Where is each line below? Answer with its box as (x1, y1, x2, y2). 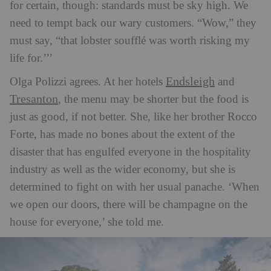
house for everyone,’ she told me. (10, 215, 164, 229)
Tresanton (10, 92, 58, 106)
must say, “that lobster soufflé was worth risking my (10, 34, 250, 47)
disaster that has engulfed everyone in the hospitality (10, 145, 251, 158)
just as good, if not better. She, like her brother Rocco (10, 110, 257, 123)
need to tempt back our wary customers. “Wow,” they (10, 16, 256, 30)
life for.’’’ (10, 51, 53, 65)
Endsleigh (166, 74, 215, 88)
